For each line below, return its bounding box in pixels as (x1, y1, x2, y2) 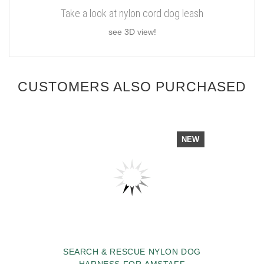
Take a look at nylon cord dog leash (61, 7, 203, 20)
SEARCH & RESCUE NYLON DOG (63, 246, 201, 256)
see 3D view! (108, 27, 156, 37)
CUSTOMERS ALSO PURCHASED (18, 78, 246, 94)
